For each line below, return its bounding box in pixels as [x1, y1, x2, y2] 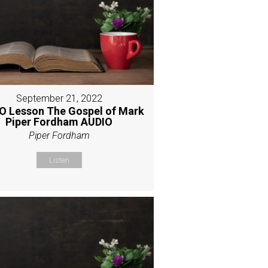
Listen [48, 155, 69, 165]
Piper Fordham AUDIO [5, 115, 113, 128]
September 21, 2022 [16, 92, 102, 104]
